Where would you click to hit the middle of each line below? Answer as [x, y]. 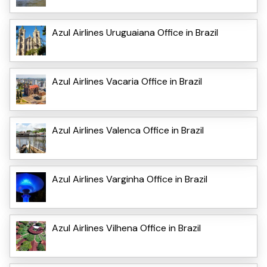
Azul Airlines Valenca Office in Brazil [128, 130]
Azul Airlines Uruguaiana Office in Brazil [135, 32]
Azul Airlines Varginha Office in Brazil [130, 179]
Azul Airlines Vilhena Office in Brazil [126, 228]
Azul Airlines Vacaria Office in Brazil [127, 81]
